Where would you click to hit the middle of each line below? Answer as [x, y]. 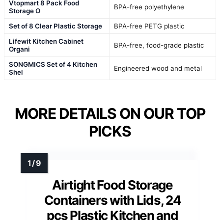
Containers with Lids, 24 [112, 200]
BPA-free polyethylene [149, 7]
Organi [19, 49]
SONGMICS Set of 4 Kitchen [53, 65]
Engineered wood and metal [158, 69]
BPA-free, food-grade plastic [159, 45]
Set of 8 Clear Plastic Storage [55, 26]
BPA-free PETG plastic [149, 26]
